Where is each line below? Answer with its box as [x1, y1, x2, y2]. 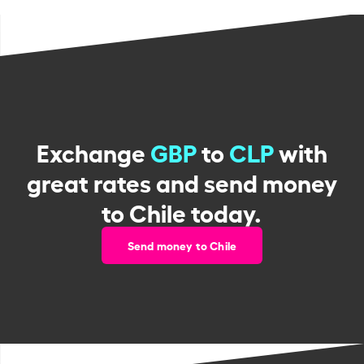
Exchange [36, 133, 150, 168]
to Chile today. [102, 193, 262, 228]
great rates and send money [26, 163, 337, 198]
